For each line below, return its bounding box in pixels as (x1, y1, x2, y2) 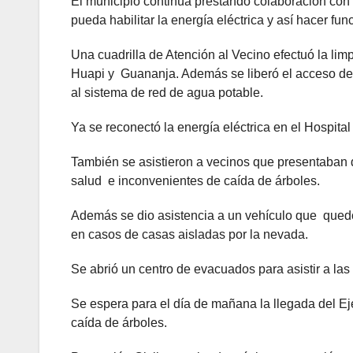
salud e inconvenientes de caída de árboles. (71, 173, 320, 188)
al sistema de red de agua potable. (71, 85, 263, 99)
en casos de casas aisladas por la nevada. (71, 227, 308, 241)
